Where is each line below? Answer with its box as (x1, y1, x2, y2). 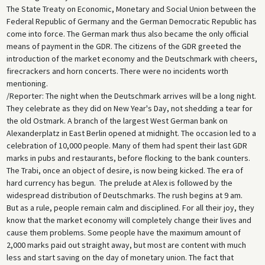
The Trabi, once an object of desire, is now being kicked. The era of (6, 164, 243, 176)
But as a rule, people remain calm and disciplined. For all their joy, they (6, 202, 254, 213)
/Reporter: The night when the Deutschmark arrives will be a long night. (6, 90, 256, 101)
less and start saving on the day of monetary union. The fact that (6, 251, 234, 263)
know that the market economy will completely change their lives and (6, 214, 251, 225)
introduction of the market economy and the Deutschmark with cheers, (6, 53, 257, 64)
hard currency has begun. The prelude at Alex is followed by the (6, 177, 232, 188)
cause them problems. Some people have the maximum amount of (6, 227, 241, 238)
